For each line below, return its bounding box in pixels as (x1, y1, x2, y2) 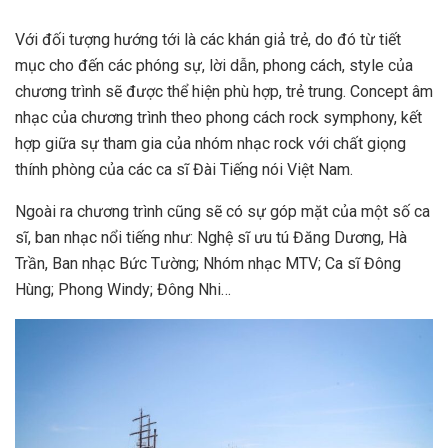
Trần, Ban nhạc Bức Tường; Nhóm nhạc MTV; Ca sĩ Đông (15, 254, 401, 274)
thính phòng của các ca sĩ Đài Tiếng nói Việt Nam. (15, 160, 353, 180)
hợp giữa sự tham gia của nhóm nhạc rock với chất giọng (15, 134, 406, 154)
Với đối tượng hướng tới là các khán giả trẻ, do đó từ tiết (15, 30, 401, 50)
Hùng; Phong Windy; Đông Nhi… (15, 280, 231, 300)
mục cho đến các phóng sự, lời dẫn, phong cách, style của (15, 56, 413, 76)
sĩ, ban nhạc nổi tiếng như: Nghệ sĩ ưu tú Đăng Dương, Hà (15, 228, 407, 248)
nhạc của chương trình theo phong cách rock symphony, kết (15, 108, 422, 128)
